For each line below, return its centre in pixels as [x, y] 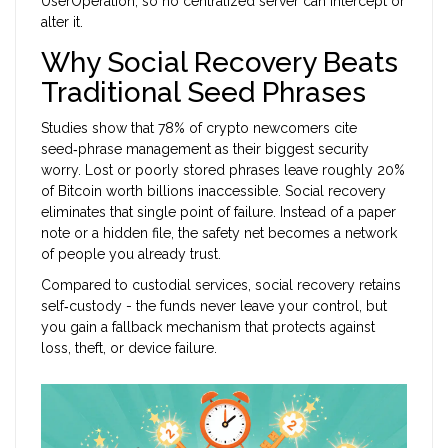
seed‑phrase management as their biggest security [205, 149]
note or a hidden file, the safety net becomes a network [219, 233]
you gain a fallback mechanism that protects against [208, 327]
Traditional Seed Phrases [203, 93]
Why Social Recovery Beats [219, 63]
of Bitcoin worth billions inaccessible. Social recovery [213, 191]
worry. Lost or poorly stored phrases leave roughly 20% [223, 170]
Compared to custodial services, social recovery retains [221, 285]
